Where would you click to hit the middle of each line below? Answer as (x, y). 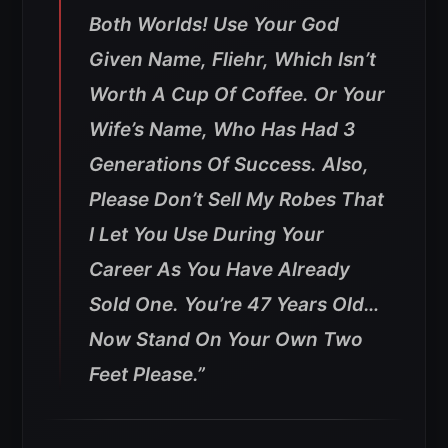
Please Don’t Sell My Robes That (236, 199)
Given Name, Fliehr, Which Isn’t (232, 59)
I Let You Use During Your (206, 234)
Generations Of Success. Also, (229, 164)
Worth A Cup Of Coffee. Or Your (237, 94)
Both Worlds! (148, 24)
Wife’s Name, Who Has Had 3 (222, 129)
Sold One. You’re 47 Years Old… (234, 304)
